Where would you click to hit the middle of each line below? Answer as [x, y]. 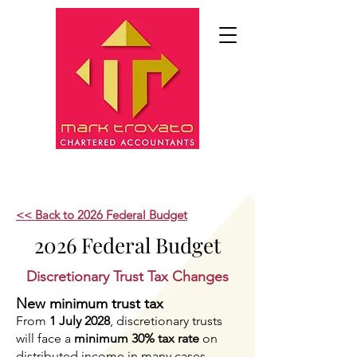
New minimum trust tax [90, 304]
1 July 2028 [80, 321]
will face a [45, 338]
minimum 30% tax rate [137, 338]
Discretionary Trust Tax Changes [127, 277]
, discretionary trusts [166, 321]
